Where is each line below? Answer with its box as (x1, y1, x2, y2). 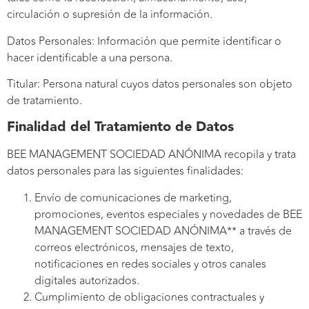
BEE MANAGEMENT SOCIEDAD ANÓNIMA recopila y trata (7, 146, 296, 163)
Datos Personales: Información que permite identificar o (7, 32, 281, 50)
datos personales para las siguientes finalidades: (7, 163, 243, 180)
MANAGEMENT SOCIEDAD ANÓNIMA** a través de (34, 222, 292, 239)
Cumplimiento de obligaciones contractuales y (34, 288, 264, 306)
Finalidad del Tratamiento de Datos (7, 116, 234, 139)
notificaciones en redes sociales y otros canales (34, 255, 266, 272)
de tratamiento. (7, 92, 82, 110)
